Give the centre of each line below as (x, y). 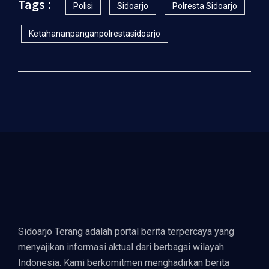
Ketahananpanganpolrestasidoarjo (95, 33)
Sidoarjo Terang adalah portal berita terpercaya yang (126, 231)
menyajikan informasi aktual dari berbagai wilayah (121, 247)
